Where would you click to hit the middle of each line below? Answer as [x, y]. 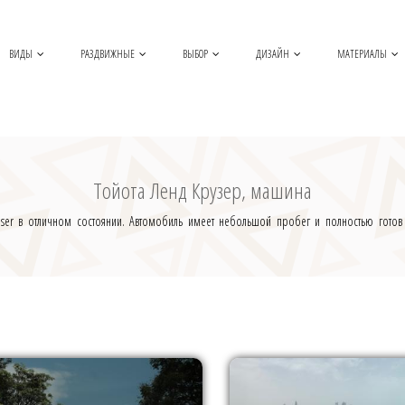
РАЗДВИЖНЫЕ [108, 54]
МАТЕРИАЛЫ [362, 54]
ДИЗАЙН [273, 54]
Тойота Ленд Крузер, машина [202, 190]
